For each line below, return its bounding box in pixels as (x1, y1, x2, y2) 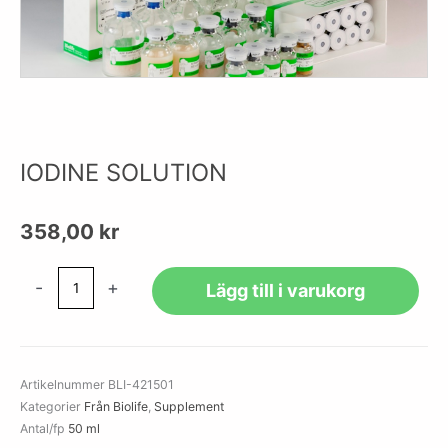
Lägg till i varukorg (205, 279, 365, 301)
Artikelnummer (20, 376, 108, 392)
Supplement (154, 398, 224, 414)
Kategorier (20, 398, 81, 414)
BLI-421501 (108, 376, 174, 392)
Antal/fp (20, 420, 65, 436)
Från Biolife (84, 398, 148, 414)
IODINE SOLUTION (20, 157, 227, 187)
